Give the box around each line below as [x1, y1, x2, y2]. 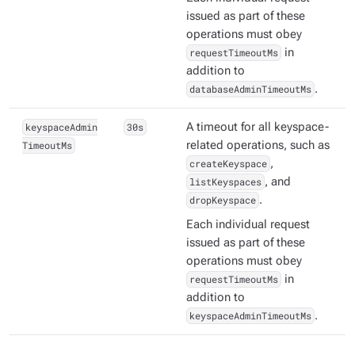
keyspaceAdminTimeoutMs [189, 309, 311, 323]
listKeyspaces [189, 175, 261, 189]
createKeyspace [189, 157, 267, 170]
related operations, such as [186, 139, 330, 153]
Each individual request [186, 218, 310, 232]
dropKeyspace [189, 193, 256, 207]
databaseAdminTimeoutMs [189, 82, 311, 96]
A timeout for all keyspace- [186, 120, 329, 135]
